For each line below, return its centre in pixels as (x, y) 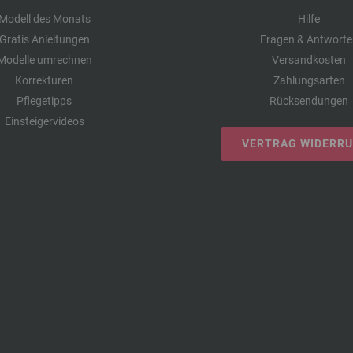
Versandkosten (309, 59)
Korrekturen (44, 80)
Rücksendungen (309, 100)
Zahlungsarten (309, 80)
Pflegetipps (44, 100)
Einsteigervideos (44, 121)
